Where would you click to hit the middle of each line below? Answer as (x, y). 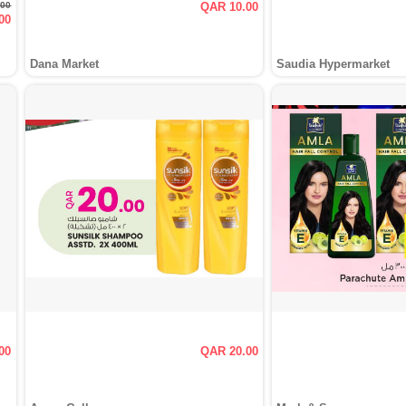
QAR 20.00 (230, 351)
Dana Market (64, 64)
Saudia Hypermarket (333, 64)
